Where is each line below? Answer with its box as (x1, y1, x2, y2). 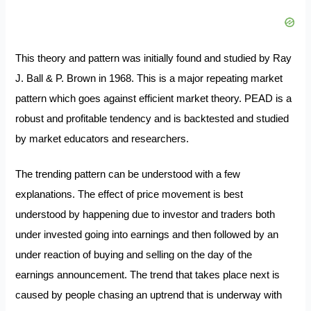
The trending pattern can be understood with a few (15, 169, 241, 180)
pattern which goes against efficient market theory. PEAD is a (15, 93, 292, 105)
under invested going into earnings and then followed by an (15, 229, 279, 241)
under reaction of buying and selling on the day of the (15, 249, 255, 261)
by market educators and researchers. (15, 133, 192, 145)
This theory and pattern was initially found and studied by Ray (15, 53, 292, 65)
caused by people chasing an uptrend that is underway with (15, 289, 283, 301)
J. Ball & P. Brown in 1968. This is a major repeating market (15, 73, 283, 85)
